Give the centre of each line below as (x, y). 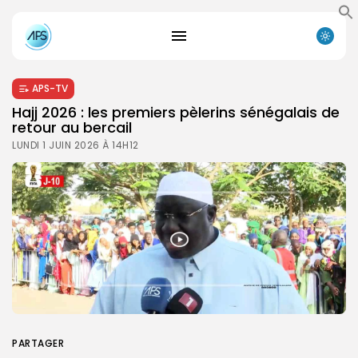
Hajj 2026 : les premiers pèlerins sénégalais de (176, 112)
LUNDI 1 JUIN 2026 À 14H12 (76, 145)
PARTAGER (38, 343)
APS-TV (50, 88)
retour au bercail (74, 127)
